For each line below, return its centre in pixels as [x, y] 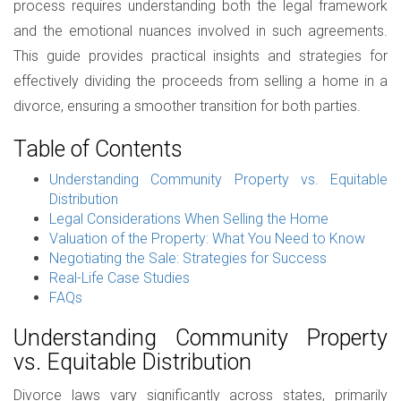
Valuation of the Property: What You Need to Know [207, 239]
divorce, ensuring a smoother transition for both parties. [187, 106]
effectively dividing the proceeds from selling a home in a [200, 81]
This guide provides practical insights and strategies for [200, 56]
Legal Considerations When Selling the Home [189, 219]
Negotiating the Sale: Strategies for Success [188, 258]
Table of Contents [98, 149]
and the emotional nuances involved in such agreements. [200, 31]
